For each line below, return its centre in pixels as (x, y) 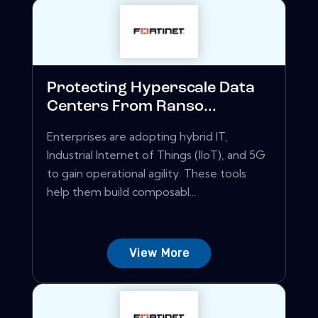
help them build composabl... (121, 192)
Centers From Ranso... (132, 107)
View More (159, 253)
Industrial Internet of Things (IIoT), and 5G (156, 155)
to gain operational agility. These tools (147, 174)
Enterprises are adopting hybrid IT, (137, 137)
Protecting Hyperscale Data (151, 89)
